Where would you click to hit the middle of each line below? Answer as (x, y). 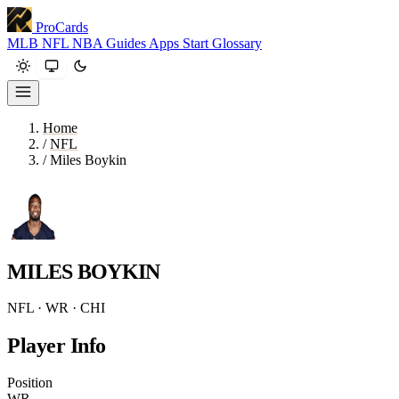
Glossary (237, 43)
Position (30, 382)
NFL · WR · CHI (56, 307)
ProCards (62, 27)
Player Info (57, 345)
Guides (127, 43)
